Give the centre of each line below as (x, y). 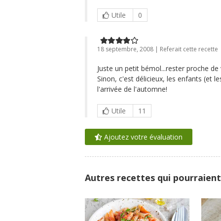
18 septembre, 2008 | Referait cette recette (158, 49)
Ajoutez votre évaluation (142, 137)
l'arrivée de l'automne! (132, 89)
